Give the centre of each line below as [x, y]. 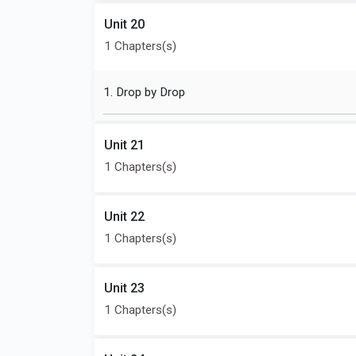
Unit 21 [124, 145]
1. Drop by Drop [144, 92]
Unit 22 [124, 217]
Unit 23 [124, 288]
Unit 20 [124, 24]
